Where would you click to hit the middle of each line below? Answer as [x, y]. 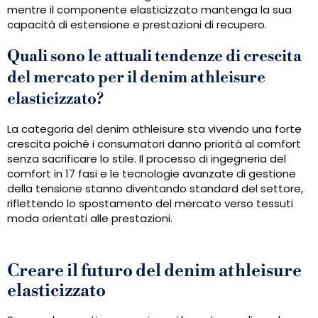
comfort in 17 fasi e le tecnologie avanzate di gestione [152, 174]
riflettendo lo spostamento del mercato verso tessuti [150, 204]
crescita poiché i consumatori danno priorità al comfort [154, 144]
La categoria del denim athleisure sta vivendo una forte [154, 129]
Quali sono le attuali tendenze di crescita [154, 57]
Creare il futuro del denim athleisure [154, 272]
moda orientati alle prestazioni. [90, 219]
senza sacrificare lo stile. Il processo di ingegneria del [147, 159]
